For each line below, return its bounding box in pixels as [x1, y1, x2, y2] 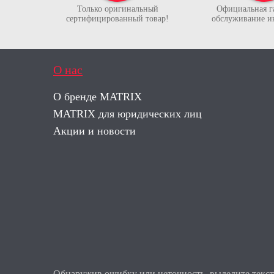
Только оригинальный [76, 4, 158, 13]
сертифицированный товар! [66, 14, 169, 23]
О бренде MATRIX [53, 91, 142, 103]
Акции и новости [53, 125, 136, 137]
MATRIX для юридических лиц [53, 108, 202, 120]
